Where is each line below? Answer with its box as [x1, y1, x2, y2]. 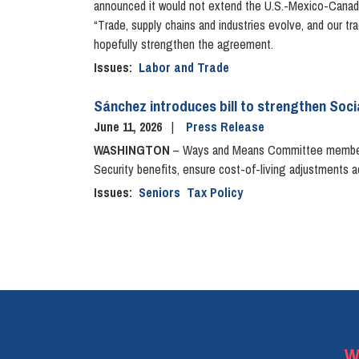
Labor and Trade [139, 58, 229, 77]
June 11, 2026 [94, 118, 165, 136]
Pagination [94, 220, 155, 240]
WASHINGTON [94, 141, 173, 159]
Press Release [186, 118, 264, 136]
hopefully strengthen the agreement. [94, 35, 273, 54]
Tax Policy [187, 184, 243, 202]
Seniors [139, 184, 180, 202]
